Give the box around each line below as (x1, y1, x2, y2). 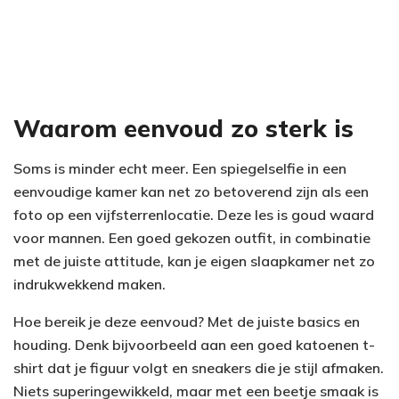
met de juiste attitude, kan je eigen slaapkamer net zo (13, 251, 375, 270)
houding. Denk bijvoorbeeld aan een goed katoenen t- (13, 335, 375, 354)
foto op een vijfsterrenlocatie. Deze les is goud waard (13, 205, 374, 224)
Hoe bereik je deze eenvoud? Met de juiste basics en (13, 312, 360, 330)
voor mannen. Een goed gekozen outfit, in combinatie (13, 228, 370, 247)
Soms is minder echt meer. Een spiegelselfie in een (13, 159, 346, 177)
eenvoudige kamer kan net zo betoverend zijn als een (13, 182, 369, 200)
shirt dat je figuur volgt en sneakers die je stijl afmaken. (13, 358, 384, 377)
